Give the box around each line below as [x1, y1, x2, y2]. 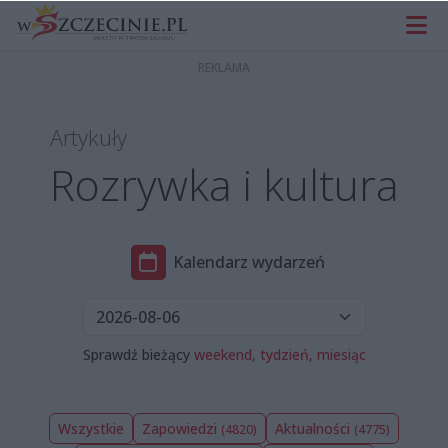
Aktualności [275, 419, 354, 439]
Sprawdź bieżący [82, 345, 194, 365]
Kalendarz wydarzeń [173, 250, 325, 273]
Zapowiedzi [142, 419, 221, 439]
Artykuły [49, 123, 127, 153]
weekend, [193, 345, 256, 365]
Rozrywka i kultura [49, 155, 399, 215]
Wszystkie [58, 419, 124, 439]
